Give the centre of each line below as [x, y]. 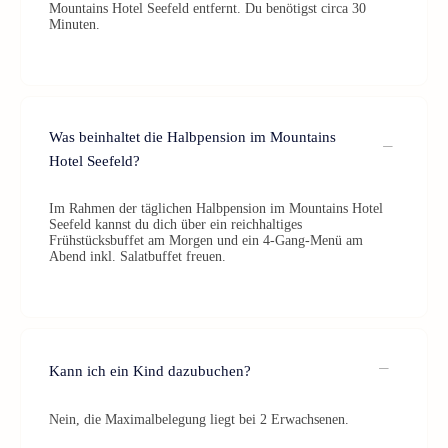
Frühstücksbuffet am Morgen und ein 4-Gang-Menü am [206, 240]
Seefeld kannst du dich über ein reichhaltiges [175, 224]
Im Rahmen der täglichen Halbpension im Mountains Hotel [216, 208]
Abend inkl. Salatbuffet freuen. [137, 256]
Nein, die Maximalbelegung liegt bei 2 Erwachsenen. [199, 419]
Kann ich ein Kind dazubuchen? [150, 370]
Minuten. [74, 24]
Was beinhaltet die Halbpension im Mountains [192, 137]
